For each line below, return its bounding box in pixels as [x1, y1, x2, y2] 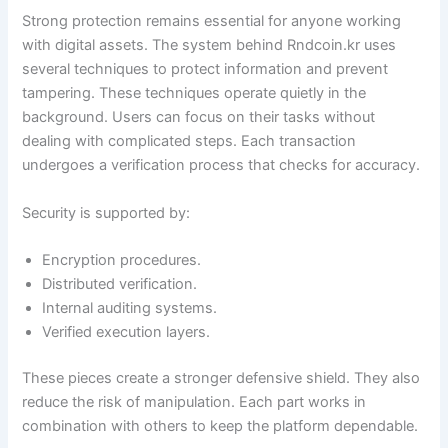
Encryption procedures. [42, 250, 202, 269]
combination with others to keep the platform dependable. [22, 416, 419, 435]
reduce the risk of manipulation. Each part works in [22, 392, 367, 411]
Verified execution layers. [42, 322, 211, 341]
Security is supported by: [22, 203, 191, 222]
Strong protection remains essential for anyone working [22, 12, 402, 31]
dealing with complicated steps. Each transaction [22, 132, 357, 151]
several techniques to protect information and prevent [22, 60, 389, 79]
